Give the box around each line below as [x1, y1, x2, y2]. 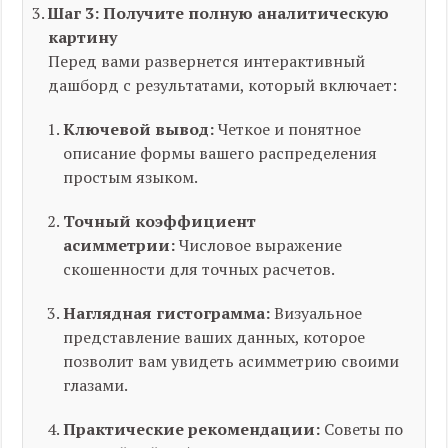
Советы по [320, 418, 404, 440]
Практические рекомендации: [63, 418, 321, 440]
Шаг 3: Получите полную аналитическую [48, 2, 390, 24]
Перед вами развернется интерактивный [48, 50, 366, 72]
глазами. [63, 374, 129, 396]
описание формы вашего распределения [63, 142, 378, 164]
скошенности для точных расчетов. [63, 258, 336, 280]
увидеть [171, 350, 235, 372]
